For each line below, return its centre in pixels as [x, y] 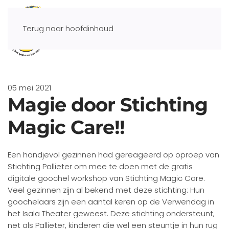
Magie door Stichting [108, 105]
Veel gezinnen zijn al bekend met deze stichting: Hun [106, 190]
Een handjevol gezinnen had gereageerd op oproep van [113, 155]
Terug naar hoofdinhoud [68, 28]
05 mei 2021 [29, 88]
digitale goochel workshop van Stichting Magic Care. [106, 178]
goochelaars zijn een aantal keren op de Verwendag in [111, 202]
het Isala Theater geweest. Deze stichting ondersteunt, [111, 213]
